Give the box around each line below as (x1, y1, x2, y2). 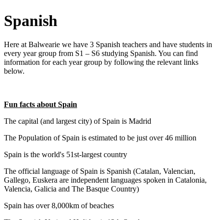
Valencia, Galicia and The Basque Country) (4, 185, 139, 193)
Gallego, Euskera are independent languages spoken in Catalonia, (4, 176, 207, 184)
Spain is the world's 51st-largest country (4, 150, 127, 159)
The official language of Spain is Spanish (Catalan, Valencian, (4, 167, 195, 175)
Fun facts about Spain (4, 100, 77, 109)
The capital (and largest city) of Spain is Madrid (4, 117, 151, 125)
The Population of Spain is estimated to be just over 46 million (4, 134, 196, 142)
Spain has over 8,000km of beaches (4, 201, 114, 210)
